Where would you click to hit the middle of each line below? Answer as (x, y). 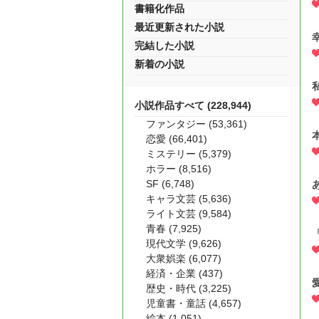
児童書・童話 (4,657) (194, 303)
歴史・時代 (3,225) (189, 288)
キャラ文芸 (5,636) (189, 199)
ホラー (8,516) (179, 169)
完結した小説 (164, 46)
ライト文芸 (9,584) (189, 214)
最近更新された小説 (179, 27)
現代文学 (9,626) (184, 244)
